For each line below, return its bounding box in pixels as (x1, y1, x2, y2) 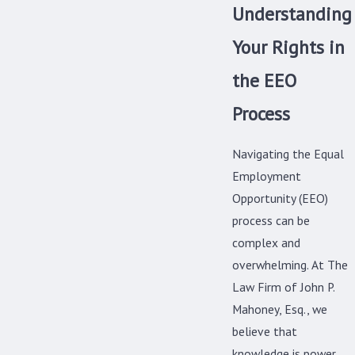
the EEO (232, 68, 296, 93)
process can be (232, 212, 310, 228)
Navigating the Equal (232, 145, 344, 162)
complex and (232, 234, 300, 250)
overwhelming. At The (232, 256, 348, 273)
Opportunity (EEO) (232, 189, 328, 206)
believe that (232, 323, 297, 339)
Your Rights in (232, 35, 345, 59)
